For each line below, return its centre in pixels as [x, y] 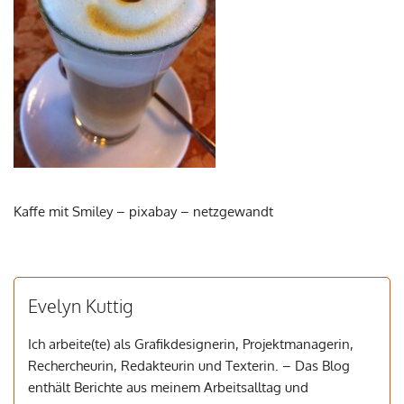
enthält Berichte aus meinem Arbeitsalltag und [168, 388]
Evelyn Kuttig [80, 306]
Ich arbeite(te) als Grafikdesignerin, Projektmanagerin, [191, 344]
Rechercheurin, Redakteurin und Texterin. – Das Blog [189, 366]
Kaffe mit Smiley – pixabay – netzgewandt [143, 212]
